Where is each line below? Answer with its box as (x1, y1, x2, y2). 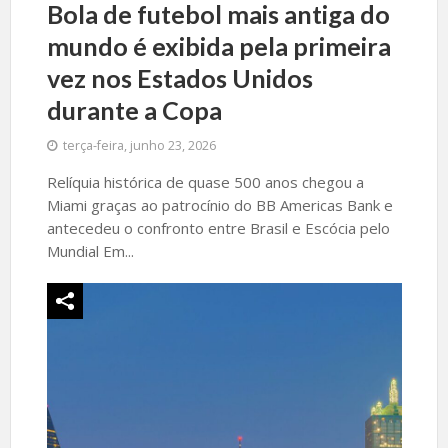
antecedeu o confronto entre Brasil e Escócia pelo (46, 218, 390, 238)
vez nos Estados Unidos (46, 63, 313, 93)
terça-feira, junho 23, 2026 (62, 137, 216, 154)
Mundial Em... (46, 241, 134, 261)
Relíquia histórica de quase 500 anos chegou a (46, 172, 364, 192)
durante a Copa (46, 95, 222, 125)
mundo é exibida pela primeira (46, 31, 391, 61)
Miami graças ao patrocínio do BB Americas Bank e (46, 195, 393, 215)
